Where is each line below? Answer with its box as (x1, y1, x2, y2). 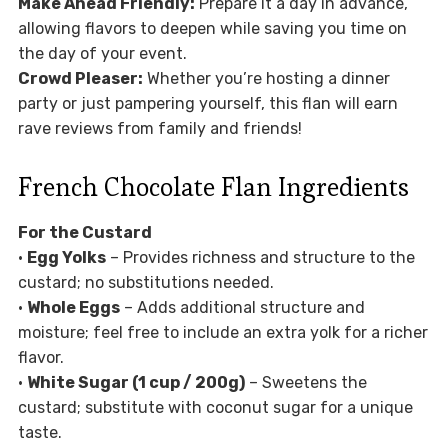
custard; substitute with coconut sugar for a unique (17, 398, 413, 418)
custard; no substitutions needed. (17, 273, 274, 293)
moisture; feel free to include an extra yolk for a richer (17, 323, 428, 343)
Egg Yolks (26, 248, 106, 268)
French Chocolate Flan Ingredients (17, 170, 409, 205)
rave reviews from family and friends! (17, 119, 302, 139)
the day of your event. (17, 44, 187, 64)
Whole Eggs (26, 298, 120, 318)
